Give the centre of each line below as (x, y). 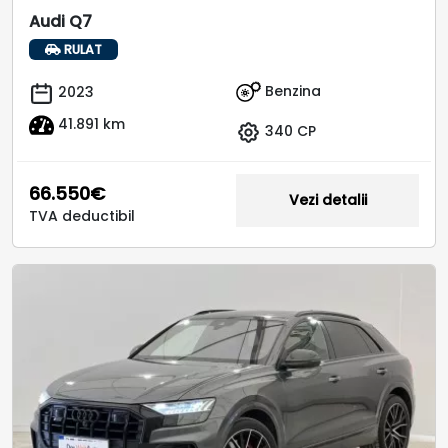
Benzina (291, 90)
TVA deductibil (82, 215)
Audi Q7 (60, 21)
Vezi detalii (327, 199)
